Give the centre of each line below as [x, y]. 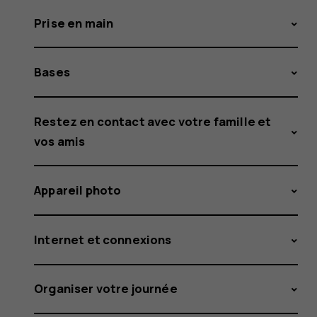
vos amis [60, 141]
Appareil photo [78, 190]
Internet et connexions [103, 239]
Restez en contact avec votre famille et [153, 121]
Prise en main [74, 23]
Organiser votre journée [106, 289]
